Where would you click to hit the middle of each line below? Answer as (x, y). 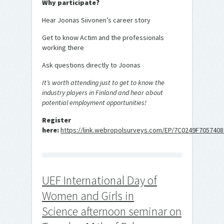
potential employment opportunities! (94, 103)
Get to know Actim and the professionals (103, 38)
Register (56, 120)
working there (63, 48)
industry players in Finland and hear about (102, 93)
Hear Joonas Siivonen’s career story (96, 20)
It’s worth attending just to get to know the (103, 83)
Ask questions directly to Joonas (91, 65)
